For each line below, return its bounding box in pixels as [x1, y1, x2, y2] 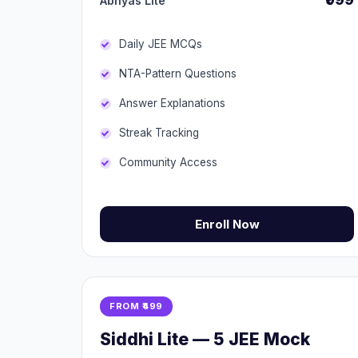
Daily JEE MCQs [119, 38, 202, 50]
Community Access [119, 156, 217, 169]
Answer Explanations [119, 97, 225, 109]
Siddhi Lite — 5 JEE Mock [100, 329, 310, 349]
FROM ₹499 [109, 300, 163, 312]
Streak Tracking [119, 126, 199, 139]
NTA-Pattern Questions [119, 67, 237, 80]
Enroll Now [194, 217, 260, 232]
